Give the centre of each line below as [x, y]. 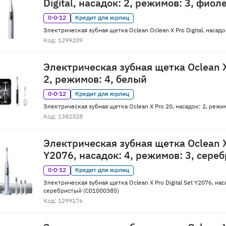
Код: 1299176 [63, 201]
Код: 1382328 [63, 117]
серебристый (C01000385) [81, 191]
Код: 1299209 [63, 40]
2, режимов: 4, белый [95, 79]
